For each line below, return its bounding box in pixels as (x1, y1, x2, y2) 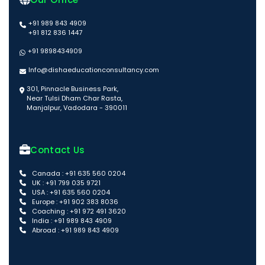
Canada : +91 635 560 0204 (30, 169, 125, 179)
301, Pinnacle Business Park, (27, 84, 118, 94)
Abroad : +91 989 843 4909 (30, 225, 119, 235)
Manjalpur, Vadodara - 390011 (27, 103, 127, 113)
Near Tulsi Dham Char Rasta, (27, 93, 122, 104)
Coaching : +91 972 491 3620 (30, 206, 126, 216)
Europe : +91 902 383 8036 (30, 197, 118, 207)
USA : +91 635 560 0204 (30, 188, 110, 198)
